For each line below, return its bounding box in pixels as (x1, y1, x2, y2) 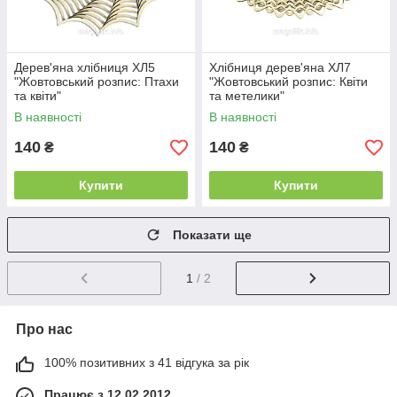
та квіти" (14, 89, 61, 103)
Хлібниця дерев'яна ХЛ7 (209, 60, 351, 74)
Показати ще (173, 228, 252, 242)
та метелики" (209, 89, 284, 103)
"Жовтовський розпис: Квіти (209, 74, 368, 89)
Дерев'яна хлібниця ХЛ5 (14, 60, 155, 74)
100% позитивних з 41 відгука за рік (44, 354, 249, 370)
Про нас (16, 321, 73, 337)
